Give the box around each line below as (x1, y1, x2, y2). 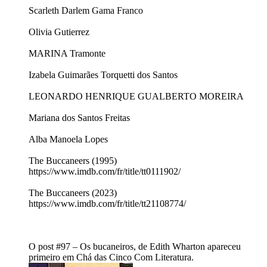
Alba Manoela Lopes (29, 134, 108, 145)
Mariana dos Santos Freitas (29, 113, 130, 123)
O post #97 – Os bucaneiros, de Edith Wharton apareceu (29, 241, 241, 252)
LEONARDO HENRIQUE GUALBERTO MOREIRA (29, 91, 244, 102)
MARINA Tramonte (29, 48, 105, 59)
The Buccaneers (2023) (29, 188, 117, 198)
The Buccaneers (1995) (29, 156, 117, 166)
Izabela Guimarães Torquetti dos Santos (29, 70, 178, 80)
